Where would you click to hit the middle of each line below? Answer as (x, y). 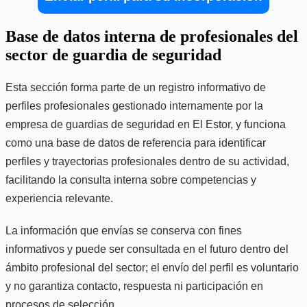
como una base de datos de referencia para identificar (136, 143)
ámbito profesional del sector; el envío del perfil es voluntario (152, 267)
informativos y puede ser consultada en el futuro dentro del (147, 249)
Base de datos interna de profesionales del (152, 36)
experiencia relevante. (59, 198)
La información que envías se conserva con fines (124, 230)
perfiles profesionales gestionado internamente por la (134, 106)
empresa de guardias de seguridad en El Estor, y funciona (146, 124)
